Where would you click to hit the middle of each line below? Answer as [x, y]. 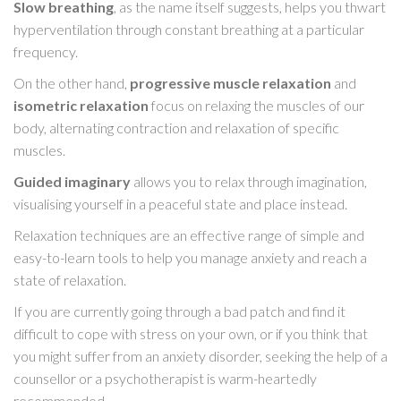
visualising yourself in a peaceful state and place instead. [180, 204]
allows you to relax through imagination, [249, 182]
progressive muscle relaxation [230, 83]
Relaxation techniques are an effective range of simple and [189, 235]
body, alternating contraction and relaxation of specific [176, 128]
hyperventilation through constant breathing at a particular [189, 30]
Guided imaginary [72, 182]
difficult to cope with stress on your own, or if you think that [191, 334]
